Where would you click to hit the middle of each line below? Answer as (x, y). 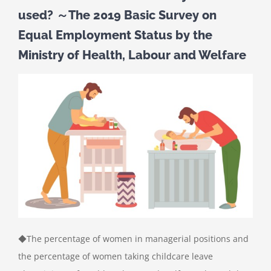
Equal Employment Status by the (115, 35)
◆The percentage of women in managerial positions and (133, 238)
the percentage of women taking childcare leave (116, 256)
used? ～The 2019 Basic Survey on (117, 15)
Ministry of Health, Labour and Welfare (132, 55)
